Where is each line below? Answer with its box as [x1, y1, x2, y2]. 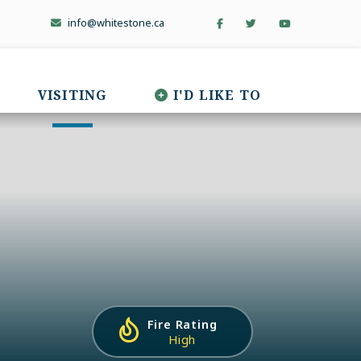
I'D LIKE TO [172, 86, 262, 104]
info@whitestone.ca [67, 15, 164, 30]
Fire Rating [147, 316, 218, 332]
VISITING [37, 86, 107, 104]
